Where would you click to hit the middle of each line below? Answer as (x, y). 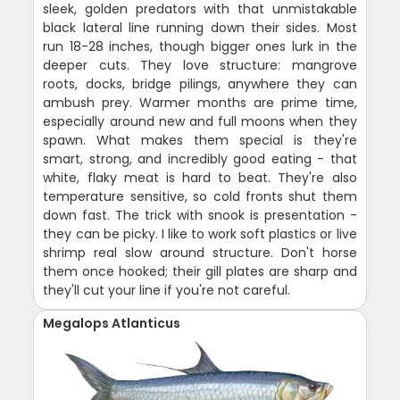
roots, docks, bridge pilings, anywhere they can (200, 83)
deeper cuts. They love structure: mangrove (200, 65)
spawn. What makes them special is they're (200, 140)
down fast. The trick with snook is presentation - (200, 215)
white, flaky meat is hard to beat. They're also (200, 177)
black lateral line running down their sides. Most (200, 27)
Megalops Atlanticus (112, 323)
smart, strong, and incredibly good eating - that (200, 158)
